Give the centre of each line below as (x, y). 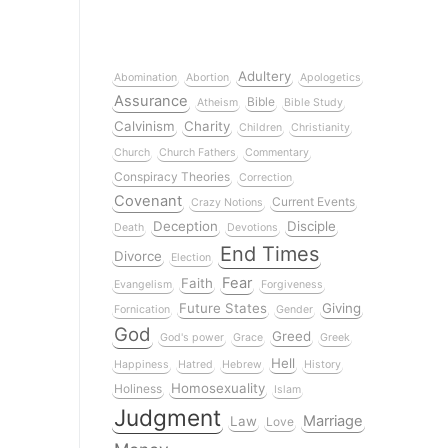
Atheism (217, 102)
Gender (294, 309)
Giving (341, 307)
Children (260, 127)
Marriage (333, 420)
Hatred (195, 364)
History (322, 364)
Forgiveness (292, 284)
